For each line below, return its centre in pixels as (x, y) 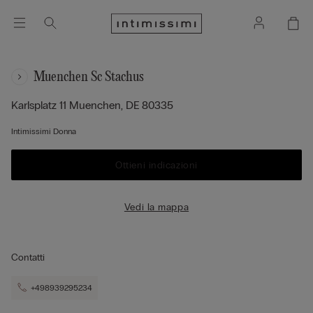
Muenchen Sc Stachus (89, 77)
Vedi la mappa (156, 207)
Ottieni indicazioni (156, 165)
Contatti (28, 257)
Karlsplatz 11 (40, 105)
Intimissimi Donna (44, 131)
